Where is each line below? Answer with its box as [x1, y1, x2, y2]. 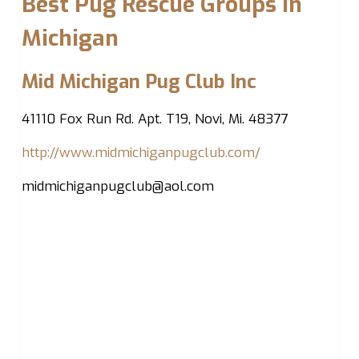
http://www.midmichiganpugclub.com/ [21, 143, 260, 162]
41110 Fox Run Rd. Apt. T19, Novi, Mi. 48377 [21, 110, 288, 129]
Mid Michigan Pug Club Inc [21, 69, 256, 95]
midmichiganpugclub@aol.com [21, 176, 214, 196]
